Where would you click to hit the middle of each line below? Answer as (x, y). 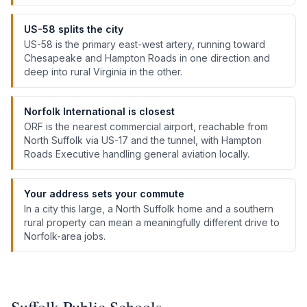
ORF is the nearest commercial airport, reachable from (146, 126)
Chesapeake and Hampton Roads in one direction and (147, 58)
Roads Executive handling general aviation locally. (137, 154)
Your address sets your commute (104, 194)
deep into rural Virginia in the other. (103, 72)
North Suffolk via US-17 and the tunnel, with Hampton (143, 140)
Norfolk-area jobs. (65, 236)
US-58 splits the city (74, 29)
